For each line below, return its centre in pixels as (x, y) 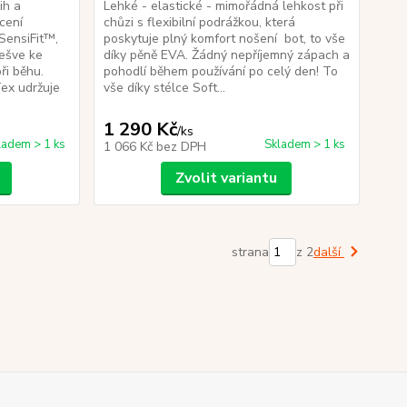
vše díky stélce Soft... (164, 88)
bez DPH (181, 147)
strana (250, 252)
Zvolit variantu (227, 178)
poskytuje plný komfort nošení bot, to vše (224, 39)
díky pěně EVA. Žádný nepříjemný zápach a (226, 55)
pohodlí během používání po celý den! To (220, 71)
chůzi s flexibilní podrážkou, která (199, 22)
